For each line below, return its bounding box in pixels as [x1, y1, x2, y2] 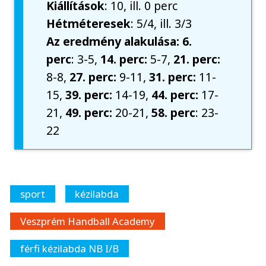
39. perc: [62, 87, 113, 103]
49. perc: [65, 104, 113, 121]
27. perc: [69, 69, 117, 85]
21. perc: [173, 51, 221, 68]
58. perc [151, 104, 196, 121]
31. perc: [149, 69, 197, 85]
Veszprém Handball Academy [20, 214, 155, 229]
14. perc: [97, 51, 148, 68]
